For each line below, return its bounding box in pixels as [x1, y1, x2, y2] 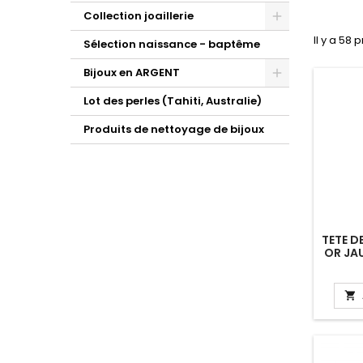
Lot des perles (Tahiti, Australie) [83, 93, 262, 109]
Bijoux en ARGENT [83, 65, 180, 80]
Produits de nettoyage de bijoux [83, 122, 264, 137]
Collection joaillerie [83, 8, 194, 23]
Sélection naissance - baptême [83, 36, 260, 52]
